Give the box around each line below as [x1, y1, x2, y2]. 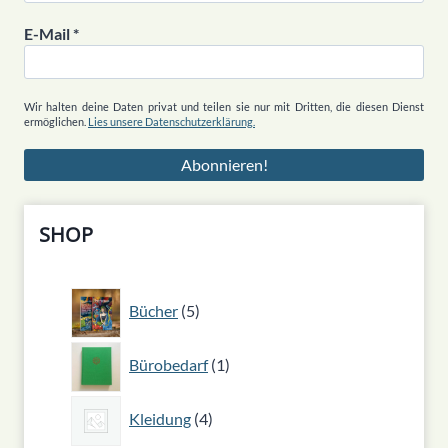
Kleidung [129, 409, 191, 429]
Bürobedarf [129, 355, 208, 375]
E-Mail [24, 24, 73, 44]
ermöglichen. [24, 115, 88, 129]
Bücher [129, 301, 178, 321]
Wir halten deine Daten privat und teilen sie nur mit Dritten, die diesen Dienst [24, 100, 424, 114]
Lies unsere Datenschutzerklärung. [88, 115, 255, 129]
